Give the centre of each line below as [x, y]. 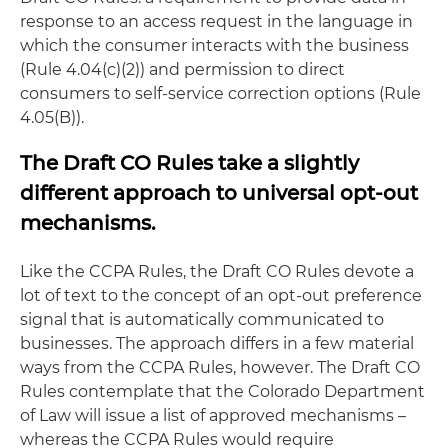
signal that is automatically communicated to [202, 319]
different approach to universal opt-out [219, 193]
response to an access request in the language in [216, 21]
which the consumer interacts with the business [214, 45]
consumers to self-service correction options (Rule [220, 93]
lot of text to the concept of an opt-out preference [221, 295]
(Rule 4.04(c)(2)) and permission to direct [182, 69]
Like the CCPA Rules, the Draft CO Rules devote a [217, 271]
